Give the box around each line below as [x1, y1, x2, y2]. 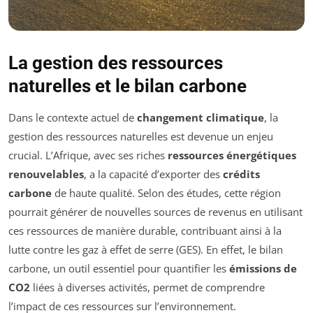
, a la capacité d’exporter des [84, 166, 223, 181]
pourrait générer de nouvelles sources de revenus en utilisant [8, 204, 303, 219]
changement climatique [137, 110, 264, 124]
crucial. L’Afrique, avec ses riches [8, 147, 168, 162]
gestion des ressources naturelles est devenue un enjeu [8, 129, 273, 143]
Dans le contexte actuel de [8, 110, 137, 124]
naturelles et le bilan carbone [8, 75, 247, 96]
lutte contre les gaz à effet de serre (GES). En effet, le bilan [8, 242, 283, 256]
